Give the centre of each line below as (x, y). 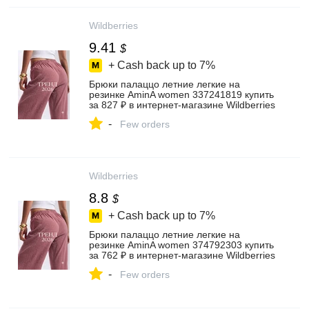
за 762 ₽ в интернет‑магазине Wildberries (182, 255)
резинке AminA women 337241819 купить (181, 94)
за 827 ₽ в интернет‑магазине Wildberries (182, 105)
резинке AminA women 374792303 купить (181, 245)
